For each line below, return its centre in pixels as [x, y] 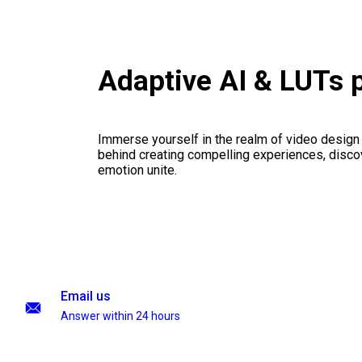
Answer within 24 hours [120, 316]
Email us [86, 296]
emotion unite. [137, 170]
